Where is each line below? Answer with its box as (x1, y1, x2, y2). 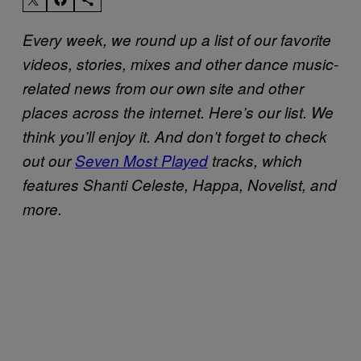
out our (23, 149, 75, 171)
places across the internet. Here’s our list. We (23, 101, 334, 122)
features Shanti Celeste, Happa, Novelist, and (23, 173, 337, 195)
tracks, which (208, 149, 302, 171)
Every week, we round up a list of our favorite (23, 28, 331, 50)
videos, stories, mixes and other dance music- (23, 52, 338, 74)
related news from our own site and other (23, 77, 304, 98)
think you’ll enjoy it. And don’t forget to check (23, 125, 327, 147)
